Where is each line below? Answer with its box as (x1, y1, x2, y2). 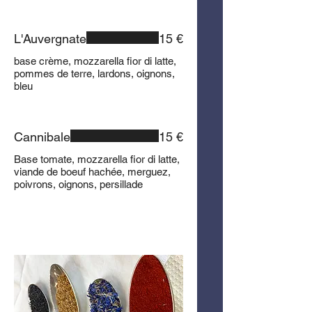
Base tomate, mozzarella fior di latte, (14, 153, 180, 165)
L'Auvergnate (14, 31, 86, 46)
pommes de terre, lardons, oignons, (14, 68, 175, 79)
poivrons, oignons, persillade (14, 178, 143, 190)
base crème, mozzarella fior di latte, (14, 55, 176, 67)
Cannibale (14, 130, 70, 144)
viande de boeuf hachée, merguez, (14, 166, 171, 178)
